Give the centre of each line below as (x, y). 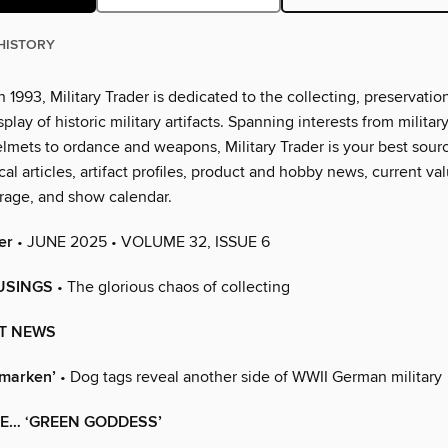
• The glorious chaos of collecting (171, 287)
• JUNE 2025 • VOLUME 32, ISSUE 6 (141, 242)
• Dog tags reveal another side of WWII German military (249, 377)
